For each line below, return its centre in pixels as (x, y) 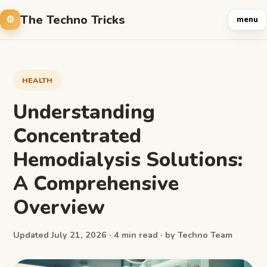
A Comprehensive (96, 184)
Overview (59, 207)
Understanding (84, 112)
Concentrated (77, 136)
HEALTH (38, 80)
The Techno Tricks (73, 20)
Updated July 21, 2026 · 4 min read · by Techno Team (123, 235)
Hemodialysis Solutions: (128, 160)
